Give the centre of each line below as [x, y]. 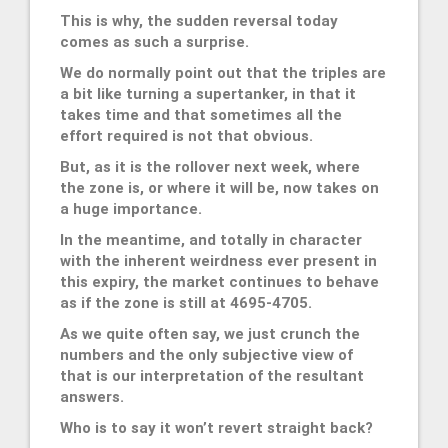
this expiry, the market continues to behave [219, 281]
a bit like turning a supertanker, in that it [208, 93]
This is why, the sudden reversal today [199, 20]
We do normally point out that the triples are [223, 72]
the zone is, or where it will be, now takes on [219, 187]
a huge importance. [131, 208]
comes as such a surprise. [154, 41]
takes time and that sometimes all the [201, 114]
